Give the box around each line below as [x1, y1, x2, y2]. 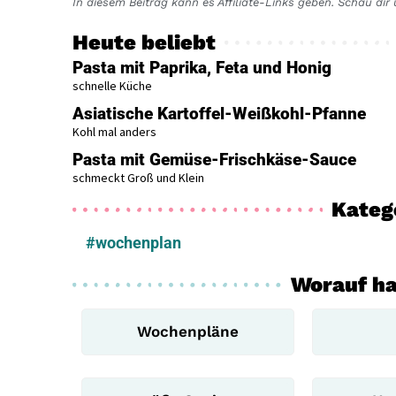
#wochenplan [86, 232, 181, 252]
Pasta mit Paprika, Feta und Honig [72, 57, 331, 78]
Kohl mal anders [72, 123, 156, 140]
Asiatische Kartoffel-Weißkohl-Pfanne [72, 103, 366, 124]
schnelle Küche [72, 77, 152, 94]
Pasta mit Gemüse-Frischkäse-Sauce [72, 148, 356, 170]
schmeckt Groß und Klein [72, 169, 204, 186]
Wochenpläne [137, 322, 240, 340]
